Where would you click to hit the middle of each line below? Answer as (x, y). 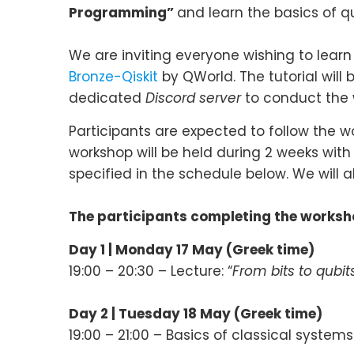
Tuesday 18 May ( (179, 313)
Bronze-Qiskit (113, 76)
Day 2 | (94, 313)
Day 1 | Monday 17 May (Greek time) (192, 249)
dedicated (107, 98)
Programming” (123, 12)
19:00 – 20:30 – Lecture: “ (151, 271)
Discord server (193, 98)
